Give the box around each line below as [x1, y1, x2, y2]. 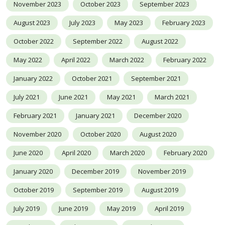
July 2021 [14, 92, 40, 102]
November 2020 [14, 130, 61, 139]
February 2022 [163, 55, 206, 65]
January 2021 [76, 111, 115, 121]
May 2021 [107, 92, 136, 102]
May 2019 [107, 204, 136, 213]
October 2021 [72, 74, 112, 83]
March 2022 [109, 55, 144, 65]
